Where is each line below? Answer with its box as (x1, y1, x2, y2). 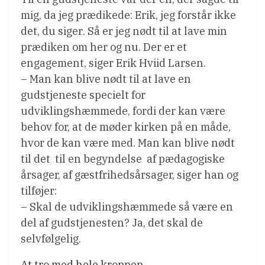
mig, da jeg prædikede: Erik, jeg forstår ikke (21, 8, 236, 22)
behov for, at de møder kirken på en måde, (21, 120, 231, 134)
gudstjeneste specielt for (21, 88, 146, 102)
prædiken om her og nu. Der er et (21, 40, 187, 54)
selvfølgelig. (21, 232, 81, 246)
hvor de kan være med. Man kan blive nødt (21, 136, 235, 150)
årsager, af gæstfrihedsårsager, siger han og (21, 168, 238, 182)
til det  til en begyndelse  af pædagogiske (21, 152, 225, 166)
